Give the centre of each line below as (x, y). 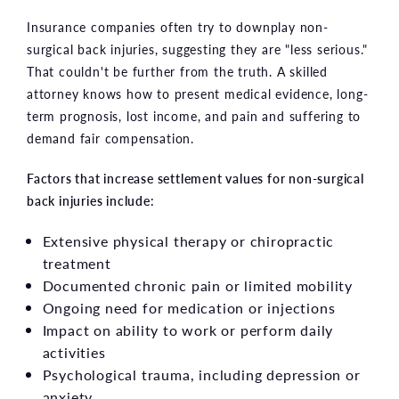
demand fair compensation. (111, 138)
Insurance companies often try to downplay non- (178, 26)
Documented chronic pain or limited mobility (197, 285)
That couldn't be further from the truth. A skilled (177, 71)
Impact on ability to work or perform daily (188, 330)
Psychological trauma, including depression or (201, 374)
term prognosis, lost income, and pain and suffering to (194, 115)
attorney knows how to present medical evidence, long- (198, 93)
